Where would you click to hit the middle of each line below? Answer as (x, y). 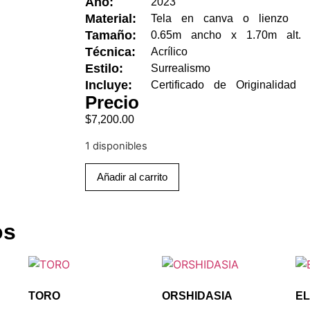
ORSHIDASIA (197, 296)
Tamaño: (111, 36)
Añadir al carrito (133, 177)
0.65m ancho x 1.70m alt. (226, 35)
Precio (112, 103)
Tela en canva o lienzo (220, 19)
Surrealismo (181, 69)
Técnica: (111, 52)
